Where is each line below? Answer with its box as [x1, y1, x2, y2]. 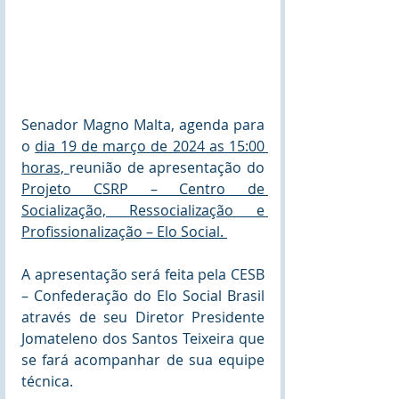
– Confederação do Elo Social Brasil [21, 285, 265, 305]
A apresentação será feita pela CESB [21, 264, 265, 284]
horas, [21, 157, 69, 177]
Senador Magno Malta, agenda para [21, 114, 265, 134]
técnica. [21, 370, 73, 391]
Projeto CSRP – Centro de [21, 178, 265, 199]
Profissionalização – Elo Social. [21, 221, 227, 241]
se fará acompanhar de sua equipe [21, 349, 265, 370]
